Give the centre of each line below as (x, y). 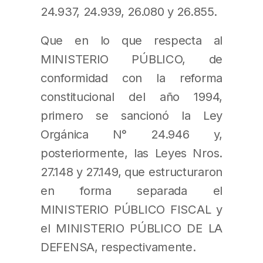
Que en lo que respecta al (131, 40)
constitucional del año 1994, (131, 96)
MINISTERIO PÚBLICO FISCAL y (131, 209)
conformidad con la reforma (131, 77)
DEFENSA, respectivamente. (118, 247)
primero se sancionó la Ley (131, 115)
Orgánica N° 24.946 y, (131, 134)
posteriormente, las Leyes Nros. (131, 153)
